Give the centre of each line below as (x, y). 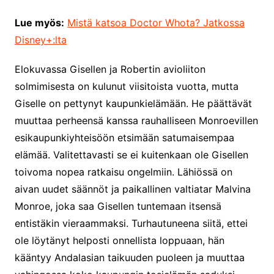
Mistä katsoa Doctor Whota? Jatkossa (156, 23)
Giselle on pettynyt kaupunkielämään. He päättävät (133, 104)
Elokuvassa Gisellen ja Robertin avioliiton (110, 69)
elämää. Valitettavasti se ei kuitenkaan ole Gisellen (131, 155)
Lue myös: (39, 23)
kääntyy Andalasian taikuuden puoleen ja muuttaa (129, 258)
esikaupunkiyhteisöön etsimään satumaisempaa (124, 138)
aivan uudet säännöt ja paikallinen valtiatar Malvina (132, 189)
